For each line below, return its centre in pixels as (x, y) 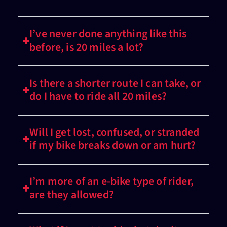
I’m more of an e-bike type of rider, (111, 182)
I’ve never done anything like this (108, 34)
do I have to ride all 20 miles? (98, 97)
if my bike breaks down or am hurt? (113, 146)
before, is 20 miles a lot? (87, 47)
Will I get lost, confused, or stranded (115, 133)
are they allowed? (72, 195)
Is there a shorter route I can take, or (115, 83)
